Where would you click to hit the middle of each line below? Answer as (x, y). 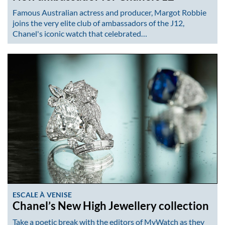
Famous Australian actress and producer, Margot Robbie (109, 12)
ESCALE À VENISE (42, 194)
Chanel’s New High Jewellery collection (111, 206)
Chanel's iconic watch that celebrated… (80, 33)
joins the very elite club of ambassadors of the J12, (98, 23)
